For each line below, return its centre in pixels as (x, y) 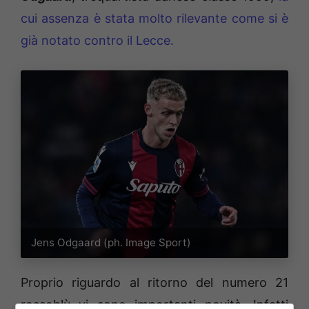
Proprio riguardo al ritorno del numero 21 (154, 282)
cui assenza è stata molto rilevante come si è (154, 18)
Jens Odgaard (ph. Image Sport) (111, 243)
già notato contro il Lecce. (97, 40)
